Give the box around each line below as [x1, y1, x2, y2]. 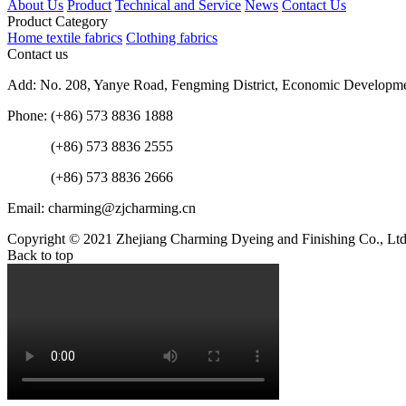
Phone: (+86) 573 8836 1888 [7, 108, 173, 124]
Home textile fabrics [7, 30, 122, 46]
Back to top [7, 247, 73, 264]
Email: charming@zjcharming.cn [7, 200, 196, 217]
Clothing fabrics [126, 30, 217, 46]
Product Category [7, 14, 108, 30]
